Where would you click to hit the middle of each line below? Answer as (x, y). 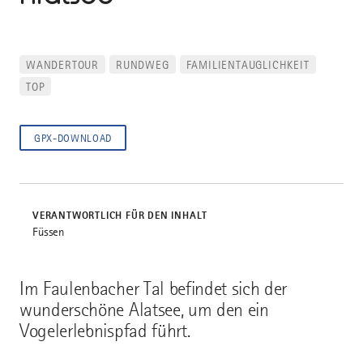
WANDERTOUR (62, 65)
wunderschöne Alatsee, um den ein (144, 310)
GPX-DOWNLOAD (73, 139)
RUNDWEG (143, 65)
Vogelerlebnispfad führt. (105, 331)
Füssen (49, 232)
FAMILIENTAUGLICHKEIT (248, 65)
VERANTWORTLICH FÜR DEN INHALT (120, 216)
